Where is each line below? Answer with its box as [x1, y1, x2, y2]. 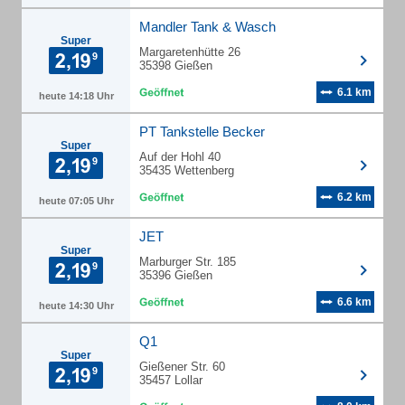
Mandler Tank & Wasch [139, 19, 276, 34]
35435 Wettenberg [139, 164, 234, 177]
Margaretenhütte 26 [139, 45, 240, 59]
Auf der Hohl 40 [139, 150, 221, 164]
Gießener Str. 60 [139, 360, 225, 373]
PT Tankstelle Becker [139, 124, 265, 139]
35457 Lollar [139, 373, 202, 387]
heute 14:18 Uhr [38, 90, 114, 101]
